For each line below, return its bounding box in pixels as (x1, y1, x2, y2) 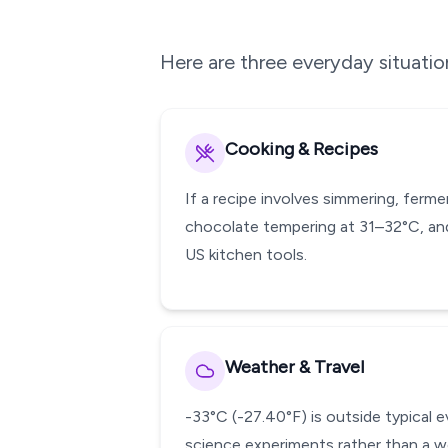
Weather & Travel (225, 356, 364, 378)
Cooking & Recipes (225, 138, 378, 160)
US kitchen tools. (185, 245, 307, 264)
